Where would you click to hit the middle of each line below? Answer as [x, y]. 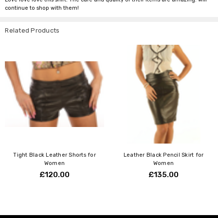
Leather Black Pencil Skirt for [163, 155]
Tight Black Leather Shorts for [54, 155]
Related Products [32, 30]
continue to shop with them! [42, 8]
